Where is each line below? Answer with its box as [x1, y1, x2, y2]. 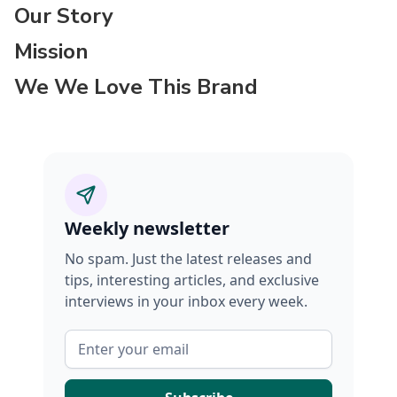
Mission [14, 37, 89, 66]
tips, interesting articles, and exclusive [65, 270, 319, 290]
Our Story [14, 2, 113, 30]
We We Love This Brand [14, 73, 258, 101]
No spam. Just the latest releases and [65, 249, 312, 269]
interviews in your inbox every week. [65, 292, 307, 311]
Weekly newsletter [65, 216, 230, 240]
